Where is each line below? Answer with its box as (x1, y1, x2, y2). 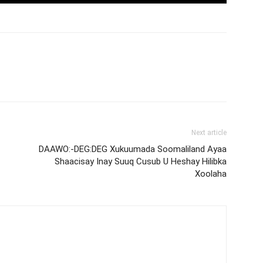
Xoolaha (195, 168, 227, 179)
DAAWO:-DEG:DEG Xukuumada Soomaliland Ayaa (39, 144, 227, 154)
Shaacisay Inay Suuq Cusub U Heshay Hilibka (55, 156, 227, 167)
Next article (191, 129, 227, 137)
